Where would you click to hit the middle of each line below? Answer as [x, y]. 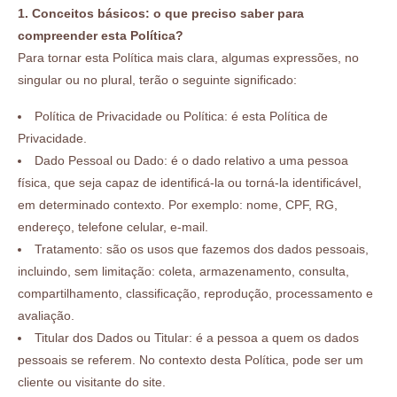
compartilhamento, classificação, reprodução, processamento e [195, 293]
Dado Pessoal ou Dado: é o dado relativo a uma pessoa [191, 160]
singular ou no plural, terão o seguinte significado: [157, 79]
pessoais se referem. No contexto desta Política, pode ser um [191, 359]
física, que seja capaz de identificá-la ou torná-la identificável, [190, 182]
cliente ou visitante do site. [92, 381]
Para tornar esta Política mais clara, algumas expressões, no [188, 57]
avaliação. [46, 315]
